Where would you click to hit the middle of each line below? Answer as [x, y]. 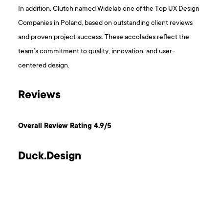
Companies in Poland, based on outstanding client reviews [106, 23]
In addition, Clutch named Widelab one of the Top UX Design [109, 9]
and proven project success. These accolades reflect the [104, 38]
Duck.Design [50, 157]
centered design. [44, 66]
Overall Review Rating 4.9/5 [65, 127]
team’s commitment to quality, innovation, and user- [97, 52]
